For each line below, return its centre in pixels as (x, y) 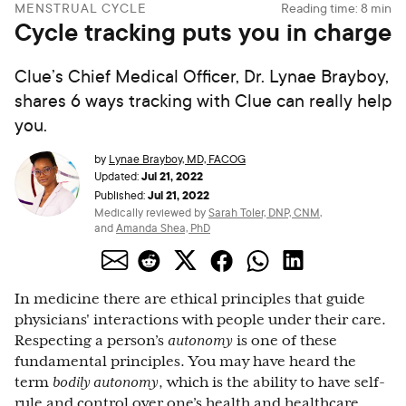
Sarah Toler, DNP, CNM (264, 213)
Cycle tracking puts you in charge (203, 32)
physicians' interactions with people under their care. (200, 320)
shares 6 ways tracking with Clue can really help (203, 100)
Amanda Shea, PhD (163, 228)
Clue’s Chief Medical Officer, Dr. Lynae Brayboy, (202, 76)
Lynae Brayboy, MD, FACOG (177, 159)
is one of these (285, 341)
